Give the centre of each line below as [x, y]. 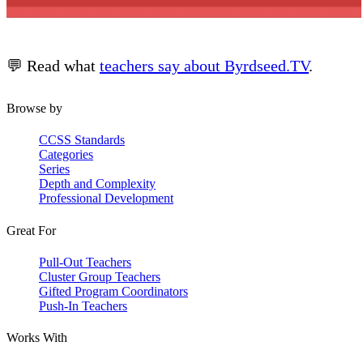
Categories [66, 155]
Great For [31, 230]
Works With [37, 338]
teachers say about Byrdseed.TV [204, 66]
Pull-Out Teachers [85, 262]
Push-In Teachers [83, 305]
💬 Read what [53, 66]
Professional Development [106, 199]
